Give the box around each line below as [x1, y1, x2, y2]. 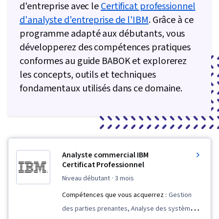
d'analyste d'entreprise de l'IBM [20, 13, 149, 27]
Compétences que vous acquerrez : [62, 190, 167, 200]
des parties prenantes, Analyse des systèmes [62, 204, 197, 214]
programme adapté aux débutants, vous [20, 27, 185, 41]
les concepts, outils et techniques [20, 68, 156, 82]
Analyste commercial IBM [62, 150, 149, 161]
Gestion [169, 190, 192, 200]
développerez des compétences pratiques [20, 41, 191, 55]
